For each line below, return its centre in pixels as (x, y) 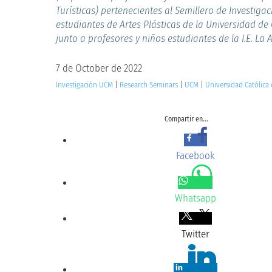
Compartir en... (187, 119)
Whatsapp (195, 198)
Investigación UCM (85, 84)
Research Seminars (149, 84)
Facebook (195, 155)
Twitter (195, 234)
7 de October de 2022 (99, 68)
